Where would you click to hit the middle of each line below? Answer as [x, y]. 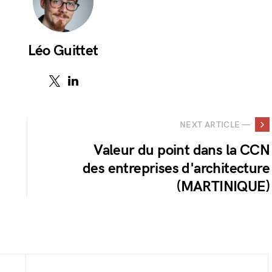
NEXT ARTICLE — [215, 124]
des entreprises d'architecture [176, 168]
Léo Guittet [63, 51]
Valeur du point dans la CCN [182, 150]
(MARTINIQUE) [223, 187]
